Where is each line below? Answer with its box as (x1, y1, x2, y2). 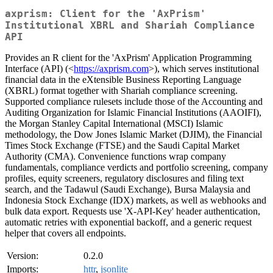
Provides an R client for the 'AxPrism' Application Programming (5, 52, 252, 63)
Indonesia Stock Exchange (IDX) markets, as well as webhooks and (5, 195, 266, 206)
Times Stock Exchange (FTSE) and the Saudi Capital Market (5, 140, 239, 151)
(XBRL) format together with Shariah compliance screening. (5, 85, 238, 96)
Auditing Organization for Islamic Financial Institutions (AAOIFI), (5, 107, 261, 118)
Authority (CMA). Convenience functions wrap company (5, 151, 226, 162)
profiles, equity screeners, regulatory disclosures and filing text (5, 173, 244, 184)
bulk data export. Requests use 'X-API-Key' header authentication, (5, 206, 260, 217)
